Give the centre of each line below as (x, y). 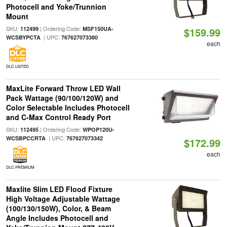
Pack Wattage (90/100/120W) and (62, 98)
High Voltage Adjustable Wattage (63, 199)
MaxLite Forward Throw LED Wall (63, 88)
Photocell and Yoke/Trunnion (56, 7)
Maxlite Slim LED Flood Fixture (59, 189)
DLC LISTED (17, 66)
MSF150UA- (98, 29)
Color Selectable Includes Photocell (68, 107)
